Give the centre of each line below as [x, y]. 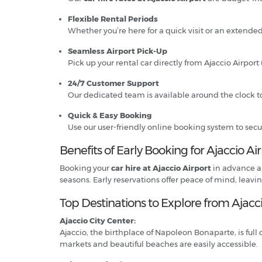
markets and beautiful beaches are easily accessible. [159, 244]
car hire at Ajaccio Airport [161, 168]
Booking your [85, 168]
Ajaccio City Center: [98, 220]
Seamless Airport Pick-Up [118, 51]
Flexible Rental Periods [113, 19]
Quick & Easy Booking [110, 115]
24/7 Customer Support [113, 83]
